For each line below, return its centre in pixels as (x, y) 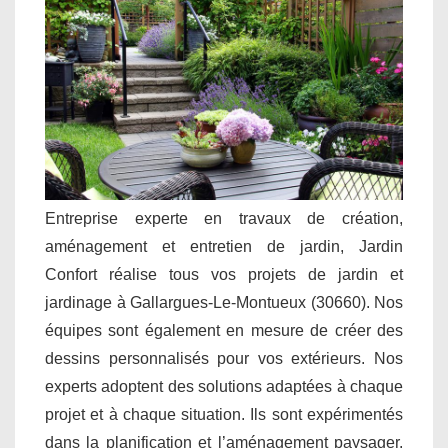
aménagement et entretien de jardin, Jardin (224, 246)
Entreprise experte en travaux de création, (224, 218)
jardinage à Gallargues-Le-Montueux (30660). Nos (224, 302)
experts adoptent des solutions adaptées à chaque (224, 386)
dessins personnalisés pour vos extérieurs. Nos (224, 358)
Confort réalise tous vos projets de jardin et (224, 274)
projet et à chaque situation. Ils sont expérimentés (224, 414)
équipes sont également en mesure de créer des (224, 330)
